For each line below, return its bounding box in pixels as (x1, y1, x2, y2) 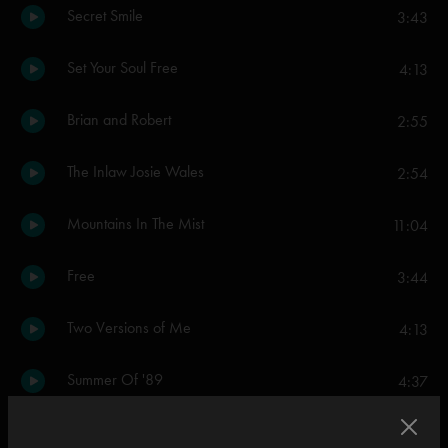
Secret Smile (67, 6, 143, 25)
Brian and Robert (67, 110, 171, 129)
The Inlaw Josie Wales (67, 162, 204, 181)
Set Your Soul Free (67, 58, 178, 77)
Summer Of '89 (67, 370, 163, 389)
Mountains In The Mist (67, 214, 204, 233)
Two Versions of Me (67, 318, 191, 337)
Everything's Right (67, 422, 175, 441)
